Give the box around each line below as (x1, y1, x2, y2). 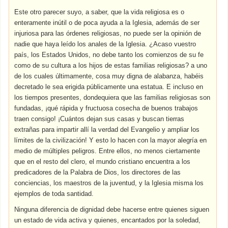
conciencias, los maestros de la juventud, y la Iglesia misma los (14, 179, 204, 187)
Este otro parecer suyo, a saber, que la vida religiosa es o (14, 8, 185, 16)
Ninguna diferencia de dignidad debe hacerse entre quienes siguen (14, 206, 210, 213)
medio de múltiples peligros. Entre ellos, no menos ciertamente (14, 147, 201, 155)
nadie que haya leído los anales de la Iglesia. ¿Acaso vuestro (14, 40, 196, 48)
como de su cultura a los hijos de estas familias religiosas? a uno (14, 62, 208, 69)
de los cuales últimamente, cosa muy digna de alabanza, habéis (14, 72, 204, 80)
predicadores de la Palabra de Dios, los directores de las (14, 168, 181, 176)
